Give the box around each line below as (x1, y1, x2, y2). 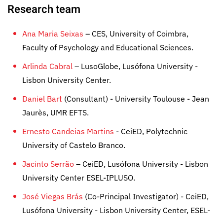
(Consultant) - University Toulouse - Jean (62, 94, 209, 104)
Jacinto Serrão (22, 159, 74, 169)
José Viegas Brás (22, 191, 83, 201)
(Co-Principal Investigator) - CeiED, (83, 191, 209, 201)
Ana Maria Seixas (22, 29, 83, 38)
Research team (7, 1, 80, 17)
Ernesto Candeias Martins (22, 126, 114, 136)
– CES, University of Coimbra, (83, 29, 188, 38)
